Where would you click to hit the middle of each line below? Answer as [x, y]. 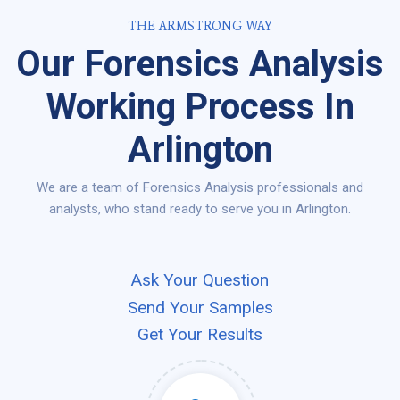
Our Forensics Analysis [200, 63]
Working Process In [200, 106]
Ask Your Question [200, 280]
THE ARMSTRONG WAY [200, 26]
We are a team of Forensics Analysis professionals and [200, 187]
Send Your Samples [200, 307]
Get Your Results [200, 334]
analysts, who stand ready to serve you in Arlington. [200, 209]
